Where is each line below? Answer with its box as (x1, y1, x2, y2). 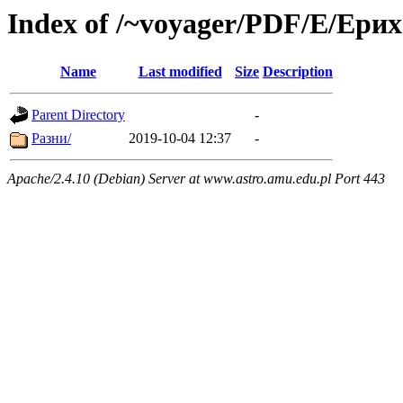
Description (263, 64, 333, 80)
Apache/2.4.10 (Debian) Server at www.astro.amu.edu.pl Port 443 (7, 171, 385, 187)
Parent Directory (31, 107, 125, 123)
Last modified (138, 64, 222, 80)
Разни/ (31, 130, 71, 147)
